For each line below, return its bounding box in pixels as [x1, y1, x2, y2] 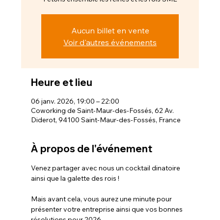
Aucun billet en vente [71, 25, 149, 35]
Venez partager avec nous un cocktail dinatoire [30, 163, 182, 172]
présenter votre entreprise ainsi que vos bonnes [30, 204, 184, 214]
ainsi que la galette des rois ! [30, 173, 119, 183]
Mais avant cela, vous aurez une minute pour [30, 194, 173, 203]
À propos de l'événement [30, 142, 152, 155]
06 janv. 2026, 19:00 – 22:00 [30, 96, 119, 106]
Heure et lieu [30, 76, 92, 88]
